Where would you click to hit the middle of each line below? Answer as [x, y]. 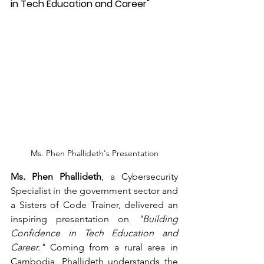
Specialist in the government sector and [94, 190]
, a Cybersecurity [140, 176]
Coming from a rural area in [111, 247]
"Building [158, 219]
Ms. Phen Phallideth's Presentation [94, 153]
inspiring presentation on [74, 219]
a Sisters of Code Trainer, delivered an [94, 204]
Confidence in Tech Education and [94, 233]
